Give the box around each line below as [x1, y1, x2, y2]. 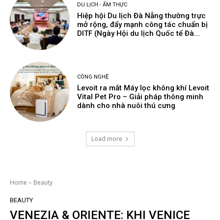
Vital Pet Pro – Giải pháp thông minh [77, 92, 204, 101]
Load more [91, 135, 122, 143]
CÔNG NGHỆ [77, 73, 109, 80]
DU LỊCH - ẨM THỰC [77, 1, 128, 8]
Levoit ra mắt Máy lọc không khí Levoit [77, 83, 210, 92]
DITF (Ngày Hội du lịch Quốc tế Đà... [77, 29, 200, 38]
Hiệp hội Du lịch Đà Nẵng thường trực [77, 11, 206, 21]
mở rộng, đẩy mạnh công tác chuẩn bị [77, 20, 208, 29]
